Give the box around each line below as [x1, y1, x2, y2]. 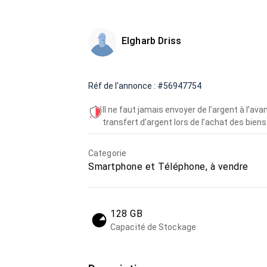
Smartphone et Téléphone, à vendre [88, 161, 249, 172]
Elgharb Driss [122, 35, 181, 46]
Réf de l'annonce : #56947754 [88, 81, 201, 91]
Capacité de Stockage [110, 222, 196, 232]
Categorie [88, 148, 126, 158]
